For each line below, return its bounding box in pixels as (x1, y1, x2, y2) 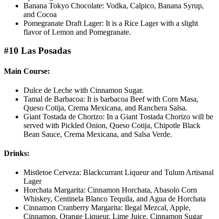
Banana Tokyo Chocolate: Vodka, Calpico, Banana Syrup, (23, 1, 204, 10)
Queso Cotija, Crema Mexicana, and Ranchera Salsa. (23, 103, 187, 112)
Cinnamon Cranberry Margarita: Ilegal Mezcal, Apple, (23, 203, 191, 212)
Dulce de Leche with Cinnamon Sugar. (23, 86, 144, 94)
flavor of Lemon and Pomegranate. (23, 27, 131, 36)
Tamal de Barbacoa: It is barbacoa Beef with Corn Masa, (23, 94, 198, 103)
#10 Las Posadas (4, 45, 71, 56)
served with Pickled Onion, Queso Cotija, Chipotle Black (23, 121, 200, 130)
